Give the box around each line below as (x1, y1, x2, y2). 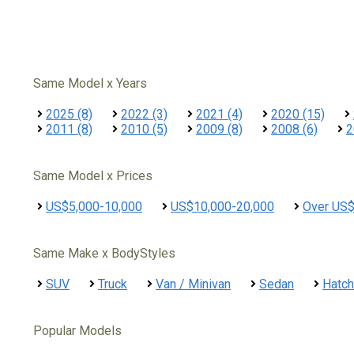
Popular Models (33, 323, 122, 338)
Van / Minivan (156, 277, 231, 292)
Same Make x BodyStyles (33, 246, 175, 261)
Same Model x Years (33, 76, 147, 91)
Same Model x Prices (33, 168, 153, 183)
